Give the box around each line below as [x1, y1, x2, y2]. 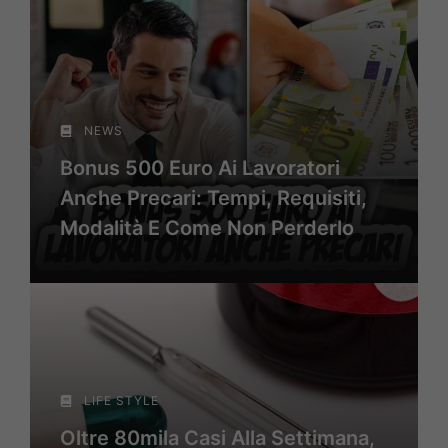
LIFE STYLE [84, 393, 159, 408]
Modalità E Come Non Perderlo [60, 216, 354, 240]
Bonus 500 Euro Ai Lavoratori [60, 156, 340, 180]
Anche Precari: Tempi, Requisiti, [60, 186, 367, 210]
